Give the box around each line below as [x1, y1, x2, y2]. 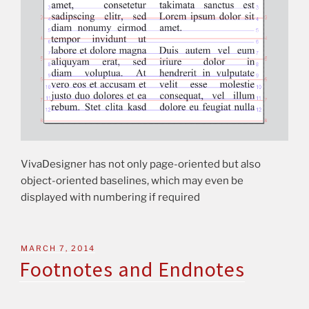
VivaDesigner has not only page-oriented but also [21, 158, 261, 171]
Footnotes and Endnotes [19, 256, 245, 283]
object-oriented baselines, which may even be [21, 175, 243, 188]
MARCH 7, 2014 [21, 243, 95, 253]
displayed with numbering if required [21, 191, 200, 204]
